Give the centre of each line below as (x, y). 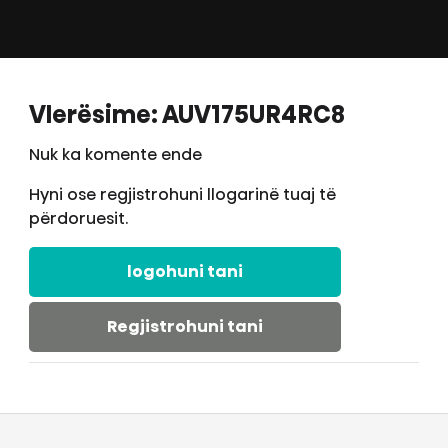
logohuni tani (184, 272)
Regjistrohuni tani (184, 327)
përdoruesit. (78, 219)
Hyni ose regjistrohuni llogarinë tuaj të (182, 195)
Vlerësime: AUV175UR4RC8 (186, 115)
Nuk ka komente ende (115, 155)
